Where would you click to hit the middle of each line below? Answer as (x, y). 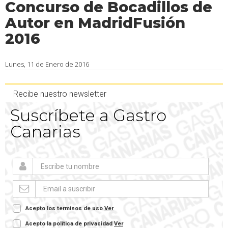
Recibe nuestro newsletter (60, 94)
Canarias (45, 132)
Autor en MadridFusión (95, 23)
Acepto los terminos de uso (65, 208)
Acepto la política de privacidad (70, 224)
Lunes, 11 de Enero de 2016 (47, 64)
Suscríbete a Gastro (88, 115)
